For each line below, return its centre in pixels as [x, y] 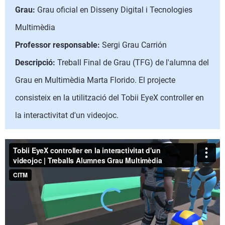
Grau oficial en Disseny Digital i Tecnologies [114, 10]
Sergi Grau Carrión [133, 45]
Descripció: [36, 63]
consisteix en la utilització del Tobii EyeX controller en [109, 98]
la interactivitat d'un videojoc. [67, 115]
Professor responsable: [58, 45]
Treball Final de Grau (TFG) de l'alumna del [133, 63]
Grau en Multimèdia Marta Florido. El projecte [95, 80]
